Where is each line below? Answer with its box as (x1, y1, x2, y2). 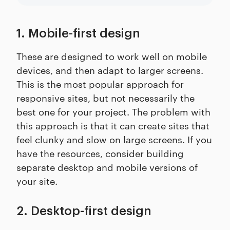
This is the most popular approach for (16, 76, 184, 90)
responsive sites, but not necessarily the (16, 90, 195, 104)
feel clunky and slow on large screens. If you (16, 132, 212, 145)
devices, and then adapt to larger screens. (16, 63, 203, 76)
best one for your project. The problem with (16, 104, 210, 118)
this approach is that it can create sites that (16, 118, 209, 131)
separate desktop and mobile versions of (16, 160, 198, 173)
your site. (16, 174, 57, 187)
